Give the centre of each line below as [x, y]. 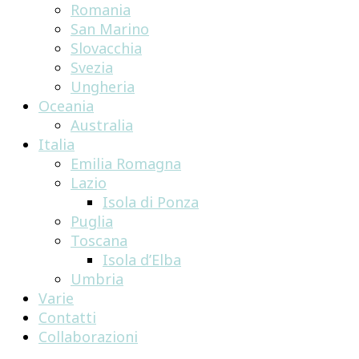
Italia [56, 144]
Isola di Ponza [151, 202]
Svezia [92, 67]
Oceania [66, 106]
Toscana [99, 240]
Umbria [97, 279]
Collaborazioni [88, 337]
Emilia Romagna [126, 163]
